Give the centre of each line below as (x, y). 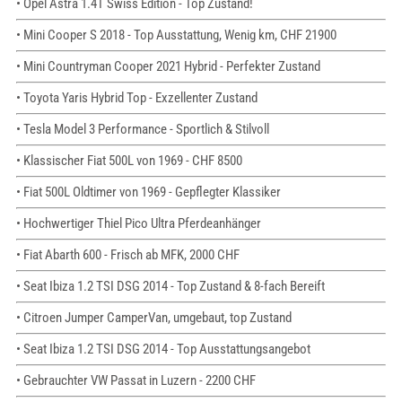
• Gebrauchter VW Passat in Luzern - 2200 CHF (135, 381)
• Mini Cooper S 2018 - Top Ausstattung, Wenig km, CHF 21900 (176, 35)
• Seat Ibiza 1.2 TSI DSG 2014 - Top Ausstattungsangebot (163, 350)
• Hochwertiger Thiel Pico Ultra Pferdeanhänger (138, 224)
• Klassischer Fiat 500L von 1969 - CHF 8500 (129, 161)
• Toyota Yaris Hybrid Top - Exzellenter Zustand (136, 98)
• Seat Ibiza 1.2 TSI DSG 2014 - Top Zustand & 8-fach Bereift (170, 287)
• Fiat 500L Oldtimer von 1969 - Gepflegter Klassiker (148, 192)
